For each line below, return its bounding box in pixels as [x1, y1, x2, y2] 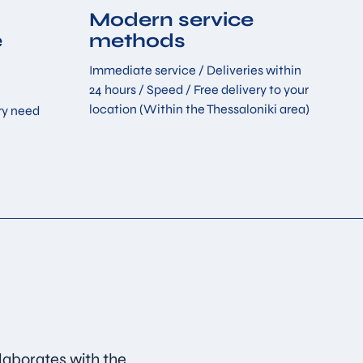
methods [88, 29, 186, 53]
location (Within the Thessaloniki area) [88, 100, 310, 117]
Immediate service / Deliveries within [88, 62, 301, 78]
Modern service [88, 8, 254, 32]
